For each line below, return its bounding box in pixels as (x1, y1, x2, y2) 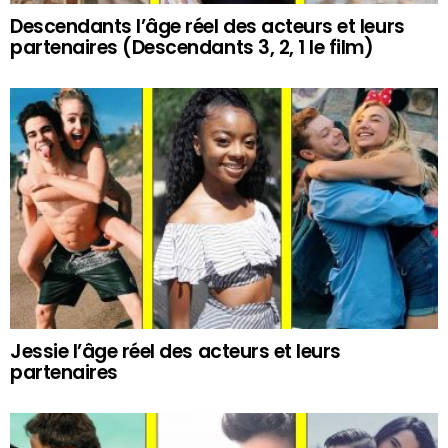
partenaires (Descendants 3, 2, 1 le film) (10, 34, 374, 61)
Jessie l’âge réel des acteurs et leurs (10, 338, 341, 366)
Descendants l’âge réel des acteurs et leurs (10, 13, 405, 40)
